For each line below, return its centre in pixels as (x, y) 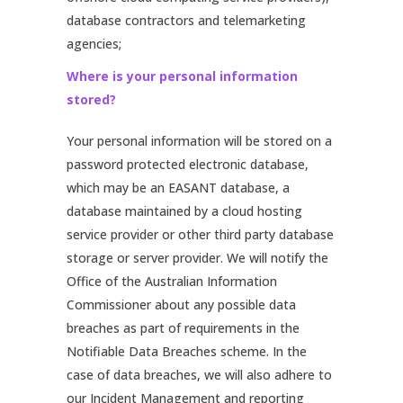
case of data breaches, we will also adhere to (199, 375)
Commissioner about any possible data (181, 304)
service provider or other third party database (200, 234)
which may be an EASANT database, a (178, 188)
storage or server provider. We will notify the (197, 258)
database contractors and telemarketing (186, 20)
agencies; (94, 44)
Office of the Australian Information (172, 281)
